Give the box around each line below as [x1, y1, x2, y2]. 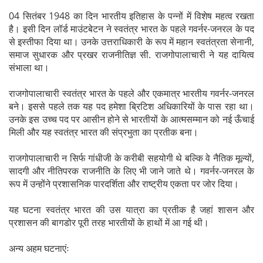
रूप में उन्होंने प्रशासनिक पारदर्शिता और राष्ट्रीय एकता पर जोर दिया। [9, 177, 239, 190]
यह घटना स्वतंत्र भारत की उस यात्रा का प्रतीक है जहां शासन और [9, 203, 254, 216]
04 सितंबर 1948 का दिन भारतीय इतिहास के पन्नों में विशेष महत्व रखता [9, 9, 254, 22]
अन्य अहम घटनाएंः [9, 241, 69, 255]
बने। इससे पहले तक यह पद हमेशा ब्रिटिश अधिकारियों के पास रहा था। [9, 99, 254, 113]
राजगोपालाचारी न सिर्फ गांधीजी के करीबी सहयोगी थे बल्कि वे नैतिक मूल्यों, [9, 151, 254, 164]
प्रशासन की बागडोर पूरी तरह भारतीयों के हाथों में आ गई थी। [9, 215, 209, 229]
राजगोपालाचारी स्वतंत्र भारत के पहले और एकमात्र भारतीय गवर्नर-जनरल [9, 86, 254, 100]
